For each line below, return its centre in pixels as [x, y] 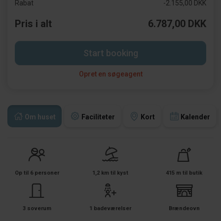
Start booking [110, 53]
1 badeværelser [110, 208]
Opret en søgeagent [110, 74]
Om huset [40, 117]
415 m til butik [184, 173]
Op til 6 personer [37, 173]
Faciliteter [98, 117]
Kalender [195, 117]
